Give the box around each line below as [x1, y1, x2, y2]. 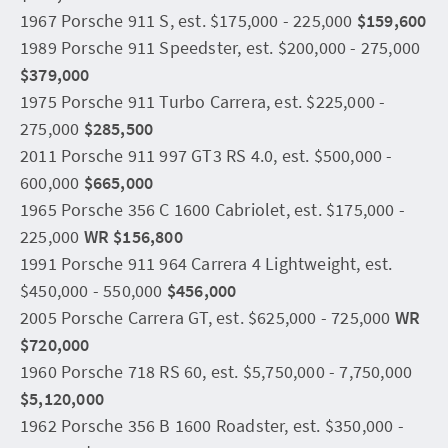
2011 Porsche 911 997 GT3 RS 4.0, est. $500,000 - [20, 143, 393, 167]
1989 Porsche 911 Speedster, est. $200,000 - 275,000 [20, 35, 421, 59]
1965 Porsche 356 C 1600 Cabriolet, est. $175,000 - [20, 197, 406, 221]
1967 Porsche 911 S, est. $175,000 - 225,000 [20, 8, 357, 32]
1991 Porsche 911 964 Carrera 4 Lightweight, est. [20, 251, 393, 275]
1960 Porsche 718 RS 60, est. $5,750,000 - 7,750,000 [20, 359, 413, 383]
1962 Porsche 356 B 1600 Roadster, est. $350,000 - [20, 413, 404, 437]
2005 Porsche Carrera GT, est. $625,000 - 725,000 [20, 305, 395, 329]
